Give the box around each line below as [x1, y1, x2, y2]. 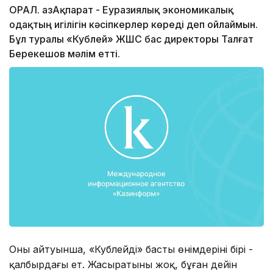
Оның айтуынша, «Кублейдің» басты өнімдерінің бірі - [9, 243, 253, 255]
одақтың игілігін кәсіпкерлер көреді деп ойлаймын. [9, 18, 258, 31]
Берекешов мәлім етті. [9, 48, 120, 60]
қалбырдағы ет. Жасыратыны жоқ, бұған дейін [9, 258, 237, 271]
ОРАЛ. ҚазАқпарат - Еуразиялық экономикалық [9, 4, 233, 16]
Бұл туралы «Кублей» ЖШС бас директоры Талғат [9, 33, 253, 46]
